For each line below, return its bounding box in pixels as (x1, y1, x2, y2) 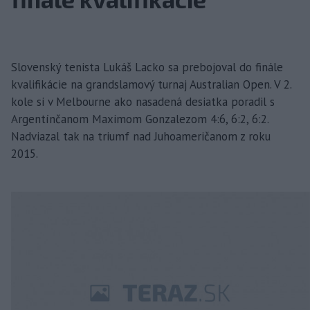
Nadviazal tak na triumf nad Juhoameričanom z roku (11, 128, 271, 144)
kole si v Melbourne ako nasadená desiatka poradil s (11, 93, 275, 109)
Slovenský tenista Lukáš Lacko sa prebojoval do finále (11, 59, 283, 75)
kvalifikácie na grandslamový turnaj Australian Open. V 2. (11, 76, 291, 92)
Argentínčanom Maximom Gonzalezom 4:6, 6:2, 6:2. (11, 111, 268, 127)
